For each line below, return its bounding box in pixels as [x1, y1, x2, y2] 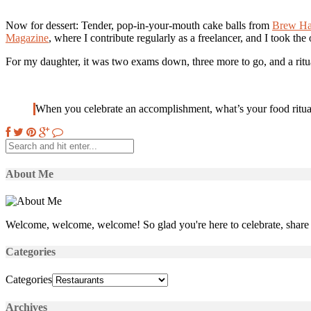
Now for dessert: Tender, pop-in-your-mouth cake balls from [6, 19, 272, 31]
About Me [6, 167, 53, 180]
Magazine [6, 31, 49, 44]
